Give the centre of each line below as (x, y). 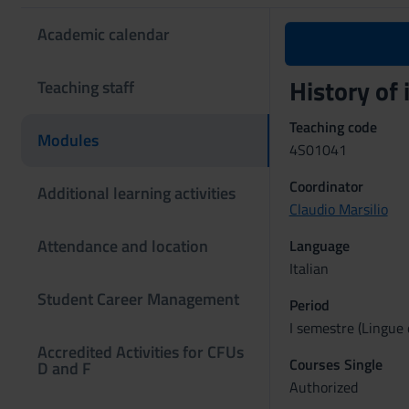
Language (319, 246)
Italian (309, 268)
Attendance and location (123, 246)
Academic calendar (104, 34)
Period (309, 305)
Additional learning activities (136, 193)
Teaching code (333, 127)
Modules (68, 140)
